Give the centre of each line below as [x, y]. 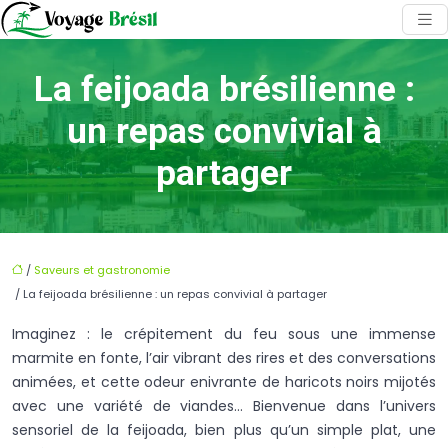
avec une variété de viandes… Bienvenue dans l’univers [224, 405]
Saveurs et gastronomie [102, 269]
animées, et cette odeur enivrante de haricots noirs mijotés [224, 381]
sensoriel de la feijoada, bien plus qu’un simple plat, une [224, 429]
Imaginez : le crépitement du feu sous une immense [224, 333]
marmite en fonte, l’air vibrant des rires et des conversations [224, 357]
